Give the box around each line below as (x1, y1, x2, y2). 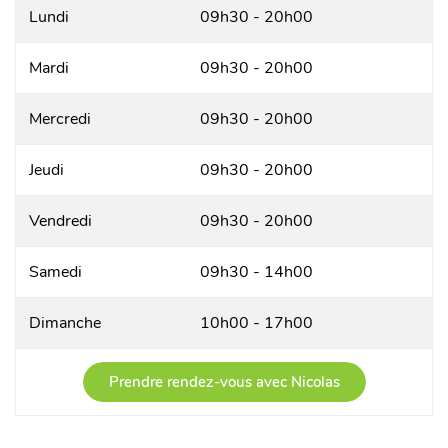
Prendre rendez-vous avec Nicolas (108, 372, 340, 392)
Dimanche (29, 312, 101, 334)
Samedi (29, 261, 82, 283)
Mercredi (29, 108, 91, 130)
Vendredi (29, 210, 92, 232)
